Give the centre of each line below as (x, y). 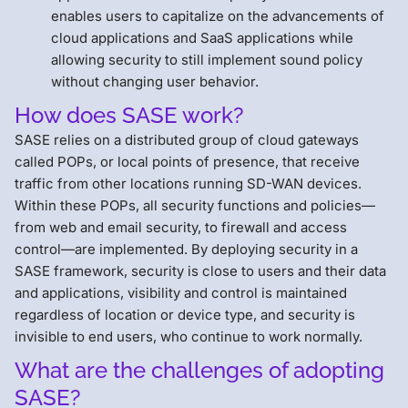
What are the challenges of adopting (199, 370)
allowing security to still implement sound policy (207, 59)
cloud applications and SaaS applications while (202, 37)
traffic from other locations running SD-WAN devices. (188, 183)
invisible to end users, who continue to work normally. (189, 336)
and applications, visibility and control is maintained (181, 292)
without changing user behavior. (155, 81)
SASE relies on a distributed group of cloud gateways (187, 139)
